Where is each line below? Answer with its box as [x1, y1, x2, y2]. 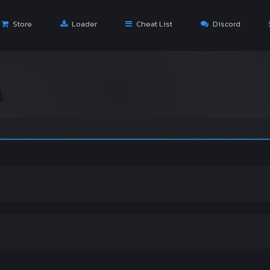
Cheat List [134, 18, 172, 30]
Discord [211, 18, 240, 30]
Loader [70, 18, 97, 30]
